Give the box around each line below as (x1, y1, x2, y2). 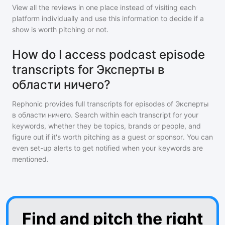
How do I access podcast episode (12, 47, 205, 62)
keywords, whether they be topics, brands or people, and (12, 122, 201, 130)
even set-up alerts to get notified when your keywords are (12, 144, 203, 152)
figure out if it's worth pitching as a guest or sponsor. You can (12, 133, 213, 141)
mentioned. (12, 155, 49, 163)
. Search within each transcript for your (71, 110, 198, 119)
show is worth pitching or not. (12, 25, 108, 34)
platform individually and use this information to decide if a (12, 14, 204, 23)
